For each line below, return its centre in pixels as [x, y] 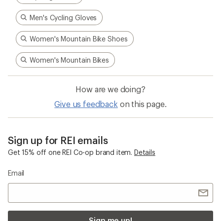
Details [145, 152]
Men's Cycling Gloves [63, 17]
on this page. [143, 104]
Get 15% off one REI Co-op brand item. [70, 152]
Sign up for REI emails [58, 140]
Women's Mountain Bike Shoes [79, 38]
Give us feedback [86, 104]
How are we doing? [110, 89]
